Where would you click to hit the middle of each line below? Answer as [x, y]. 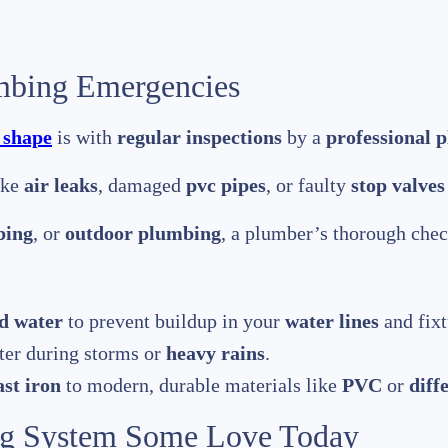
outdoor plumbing [143, 233]
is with [84, 137]
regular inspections [199, 137]
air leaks [61, 185]
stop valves [398, 185]
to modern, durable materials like [201, 385]
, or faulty [308, 185]
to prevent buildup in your [174, 321]
